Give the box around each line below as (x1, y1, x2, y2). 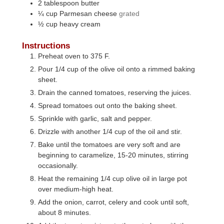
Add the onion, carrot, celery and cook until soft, (38, 197, 189, 206)
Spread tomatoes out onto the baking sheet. (38, 101, 177, 109)
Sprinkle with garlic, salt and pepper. (38, 114, 152, 122)
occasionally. (38, 161, 78, 169)
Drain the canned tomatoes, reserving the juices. (38, 88, 192, 96)
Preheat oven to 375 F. (38, 51, 110, 60)
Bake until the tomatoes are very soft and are (38, 140, 181, 148)
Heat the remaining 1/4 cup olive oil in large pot (38, 174, 187, 182)
